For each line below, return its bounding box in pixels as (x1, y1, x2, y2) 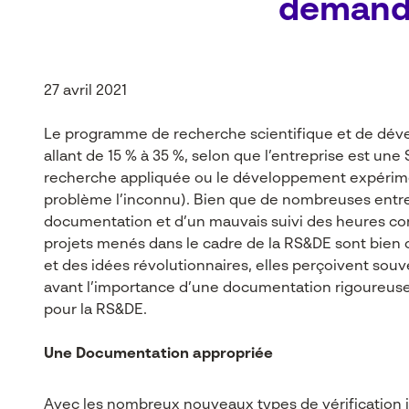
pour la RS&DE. (44, 303, 147, 318)
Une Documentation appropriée (44, 347, 273, 362)
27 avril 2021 (44, 84, 127, 99)
